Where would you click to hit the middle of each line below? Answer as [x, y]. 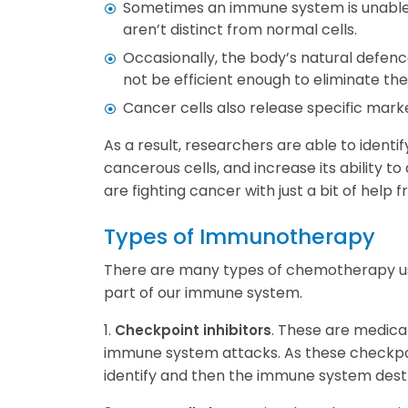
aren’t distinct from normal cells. [240, 30]
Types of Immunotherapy [240, 237]
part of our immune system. [203, 293]
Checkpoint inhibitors [193, 331]
